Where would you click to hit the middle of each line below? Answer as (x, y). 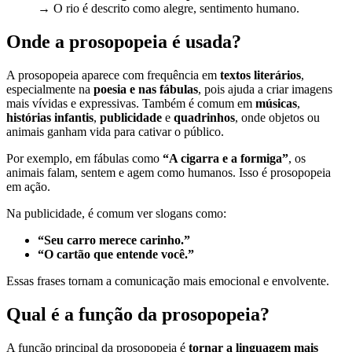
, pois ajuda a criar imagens (265, 90)
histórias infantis (50, 118)
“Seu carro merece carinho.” (114, 240)
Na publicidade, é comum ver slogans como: (116, 214)
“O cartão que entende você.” (116, 255)
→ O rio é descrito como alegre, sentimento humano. (169, 9)
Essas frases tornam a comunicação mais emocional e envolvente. (168, 281)
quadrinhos (204, 118)
